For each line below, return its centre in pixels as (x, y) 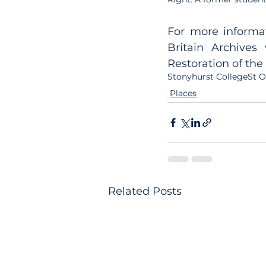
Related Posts (145, 191)
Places (183, 93)
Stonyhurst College (208, 77)
